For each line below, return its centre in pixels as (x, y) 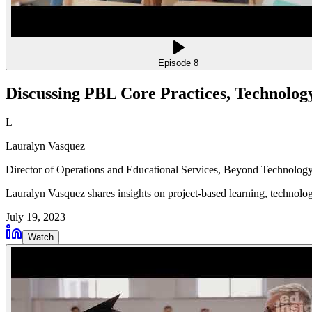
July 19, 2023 (36, 217)
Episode (176, 63)
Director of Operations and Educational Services (112, 170)
